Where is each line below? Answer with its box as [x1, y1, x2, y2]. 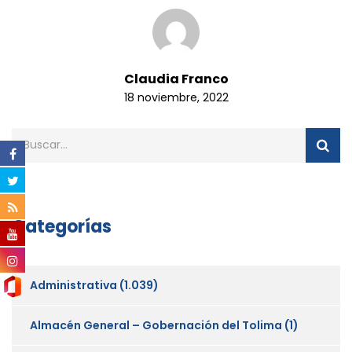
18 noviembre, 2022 [123, 89, 229, 105]
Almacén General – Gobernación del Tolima [30, 317, 282, 333]
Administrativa [30, 277, 117, 293]
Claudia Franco [123, 69, 229, 88]
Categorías [12, 214, 112, 239]
